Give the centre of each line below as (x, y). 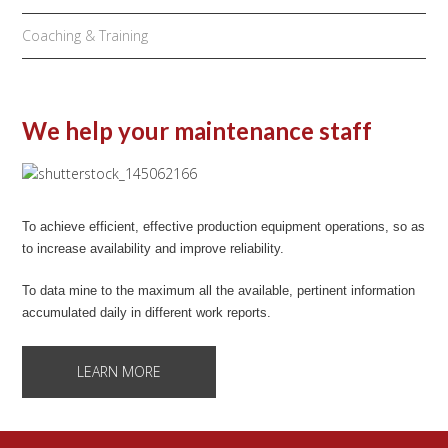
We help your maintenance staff (197, 130)
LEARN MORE (119, 371)
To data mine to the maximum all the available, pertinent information (219, 290)
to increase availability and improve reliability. (153, 248)
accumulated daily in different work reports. (149, 312)
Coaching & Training (85, 35)
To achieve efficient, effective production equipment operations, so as (224, 226)
